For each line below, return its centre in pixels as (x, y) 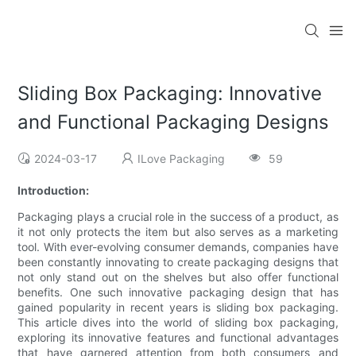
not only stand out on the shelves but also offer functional (178, 277)
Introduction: (54, 191)
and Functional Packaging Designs (174, 122)
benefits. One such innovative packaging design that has (178, 292)
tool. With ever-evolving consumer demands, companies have (178, 247)
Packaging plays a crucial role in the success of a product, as (178, 217)
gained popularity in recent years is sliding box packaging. (178, 308)
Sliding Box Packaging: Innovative (170, 94)
